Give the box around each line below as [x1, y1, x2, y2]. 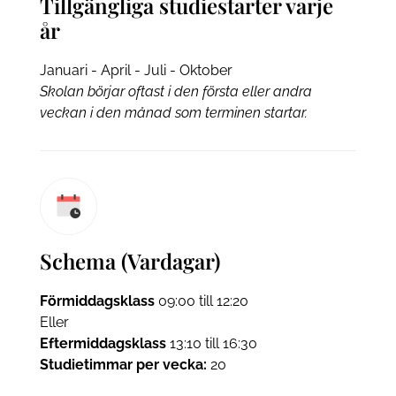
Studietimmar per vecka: [39, 356, 207, 374]
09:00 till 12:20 [154, 293, 248, 310]
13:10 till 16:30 [165, 335, 257, 353]
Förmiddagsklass [39, 293, 155, 310]
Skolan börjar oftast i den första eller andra [39, 83, 312, 101]
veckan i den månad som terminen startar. [39, 104, 308, 122]
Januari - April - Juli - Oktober [39, 62, 232, 80]
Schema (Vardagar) [39, 247, 220, 276]
